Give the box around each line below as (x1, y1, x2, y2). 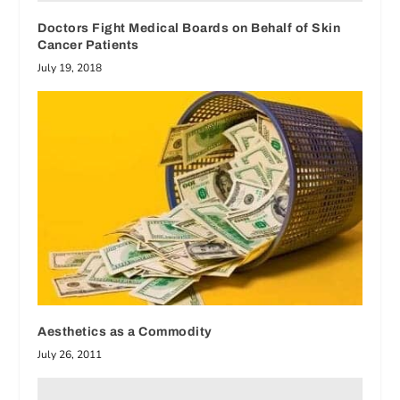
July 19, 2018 (37, 61, 103, 76)
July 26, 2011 (37, 346, 103, 362)
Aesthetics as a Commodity (37, 324, 212, 338)
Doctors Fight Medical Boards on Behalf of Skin (37, 21, 341, 36)
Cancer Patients (37, 38, 139, 53)
